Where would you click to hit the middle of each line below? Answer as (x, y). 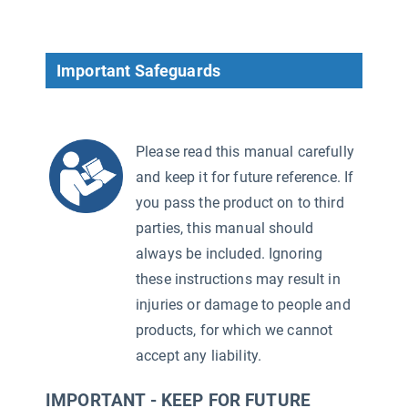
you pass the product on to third (240, 203)
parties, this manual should (225, 228)
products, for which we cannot (235, 330)
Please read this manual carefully (245, 152)
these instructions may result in (238, 279)
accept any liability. (199, 356)
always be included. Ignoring (229, 254)
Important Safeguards (138, 71)
